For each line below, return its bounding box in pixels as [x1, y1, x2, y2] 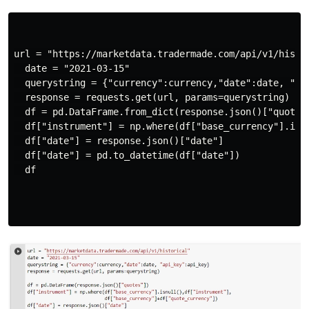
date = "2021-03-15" [14, 62, 130, 74]
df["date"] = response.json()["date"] [14, 134, 223, 146]
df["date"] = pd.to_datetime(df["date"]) [14, 149, 240, 161]
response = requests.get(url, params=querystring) [14, 91, 290, 103]
